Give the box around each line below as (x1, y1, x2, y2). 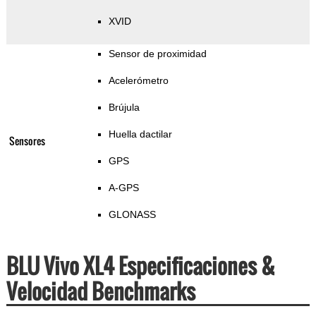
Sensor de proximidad (108, 48, 207, 60)
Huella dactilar (108, 128, 172, 140)
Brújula (108, 102, 140, 114)
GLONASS (108, 209, 156, 221)
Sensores (8, 133, 45, 149)
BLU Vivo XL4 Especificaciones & (6, 250, 275, 282)
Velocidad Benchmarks (6, 275, 195, 308)
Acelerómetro (108, 75, 169, 87)
